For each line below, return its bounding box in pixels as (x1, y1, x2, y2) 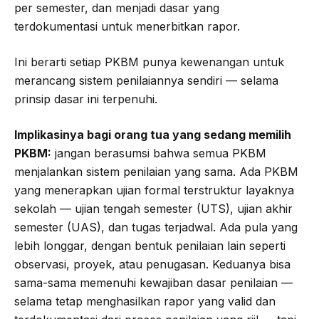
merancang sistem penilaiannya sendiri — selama (14, 73, 278, 88)
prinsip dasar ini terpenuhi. (14, 91, 157, 106)
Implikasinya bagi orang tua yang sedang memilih (14, 127, 291, 142)
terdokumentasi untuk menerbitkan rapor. (14, 19, 240, 33)
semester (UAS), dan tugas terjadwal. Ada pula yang (14, 219, 298, 234)
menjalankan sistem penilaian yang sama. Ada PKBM (14, 164, 298, 179)
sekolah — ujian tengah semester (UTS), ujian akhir (14, 201, 293, 216)
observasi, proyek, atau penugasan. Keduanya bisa (14, 256, 291, 271)
